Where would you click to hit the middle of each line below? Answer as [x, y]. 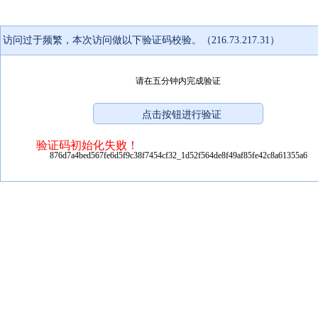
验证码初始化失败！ [87, 145]
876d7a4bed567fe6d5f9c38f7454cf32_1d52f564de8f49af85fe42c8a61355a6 [178, 155]
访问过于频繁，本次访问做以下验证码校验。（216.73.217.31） [141, 40]
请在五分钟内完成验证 [178, 81]
